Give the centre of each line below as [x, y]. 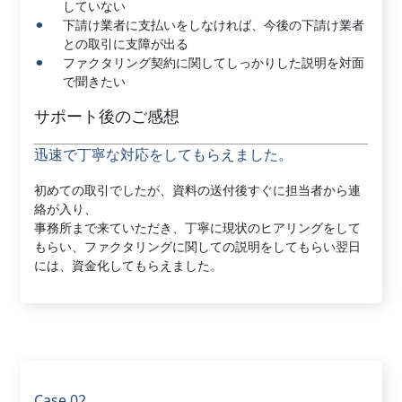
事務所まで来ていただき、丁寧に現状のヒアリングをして [198, 227]
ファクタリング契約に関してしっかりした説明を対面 [214, 62]
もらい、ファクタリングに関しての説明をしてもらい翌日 [198, 246]
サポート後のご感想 [107, 117]
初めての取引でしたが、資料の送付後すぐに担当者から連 [198, 190]
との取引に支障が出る [126, 44]
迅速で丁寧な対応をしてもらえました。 [164, 155]
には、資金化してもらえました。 [129, 265]
